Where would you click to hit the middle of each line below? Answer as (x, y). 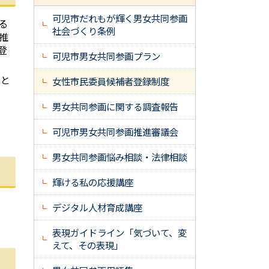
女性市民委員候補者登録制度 (111, 81)
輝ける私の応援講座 (93, 182)
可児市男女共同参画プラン (106, 56)
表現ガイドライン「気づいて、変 (119, 232)
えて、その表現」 (88, 245)
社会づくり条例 (84, 31)
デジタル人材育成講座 (97, 207)
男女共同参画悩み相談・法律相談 (120, 157)
